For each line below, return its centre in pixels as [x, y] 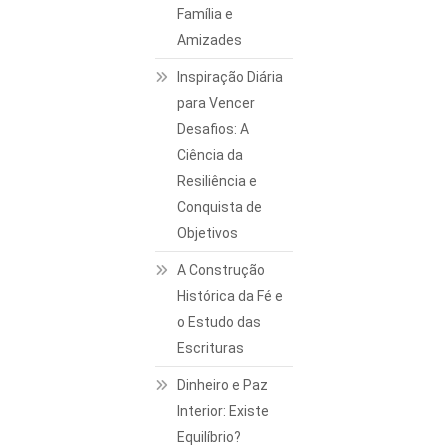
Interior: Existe [223, 411]
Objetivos [208, 233]
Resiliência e [217, 181]
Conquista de [220, 207]
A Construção [221, 270]
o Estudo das [219, 322]
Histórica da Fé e [230, 296]
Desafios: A [213, 129]
